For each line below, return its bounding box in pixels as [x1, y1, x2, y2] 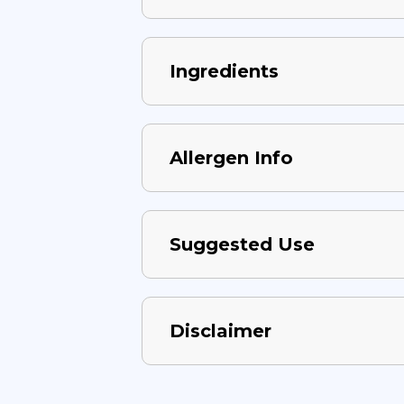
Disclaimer [170, 320, 271, 343]
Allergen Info [170, 147, 293, 170]
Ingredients [170, 60, 279, 83]
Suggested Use [170, 234, 315, 256]
